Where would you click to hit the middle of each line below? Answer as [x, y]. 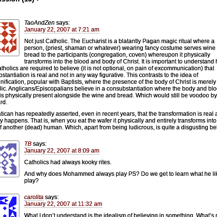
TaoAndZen [39, 23]
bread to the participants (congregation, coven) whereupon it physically [117, 54]
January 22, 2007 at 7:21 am [62, 29]
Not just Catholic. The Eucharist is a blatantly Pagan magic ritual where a [119, 41]
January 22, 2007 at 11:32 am [63, 204]
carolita [34, 197]
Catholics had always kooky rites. [68, 162]
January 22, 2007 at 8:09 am [62, 150]
